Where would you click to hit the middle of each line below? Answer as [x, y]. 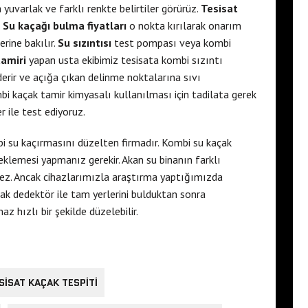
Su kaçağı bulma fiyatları [65, 25]
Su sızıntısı [85, 42]
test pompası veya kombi [171, 42]
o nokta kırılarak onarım [184, 25]
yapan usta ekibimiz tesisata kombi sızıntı [124, 59]
